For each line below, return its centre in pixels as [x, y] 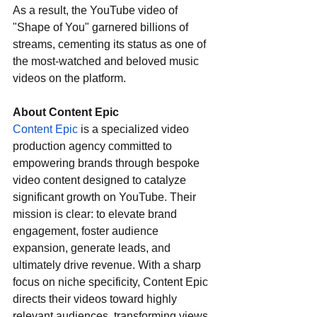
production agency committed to [94, 146]
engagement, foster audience [87, 231]
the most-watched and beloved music [107, 62]
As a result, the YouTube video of [97, 11]
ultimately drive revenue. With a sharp [108, 265]
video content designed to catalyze [101, 180]
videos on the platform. [69, 79]
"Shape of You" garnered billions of [102, 28]
